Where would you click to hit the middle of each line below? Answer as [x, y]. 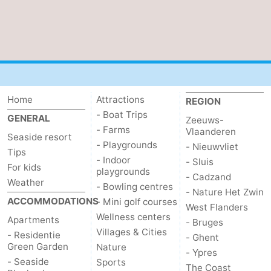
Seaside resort [40, 137]
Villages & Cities [132, 232]
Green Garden [38, 247]
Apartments [33, 220]
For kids [24, 168]
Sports [111, 263]
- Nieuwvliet [212, 147]
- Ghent [202, 238]
